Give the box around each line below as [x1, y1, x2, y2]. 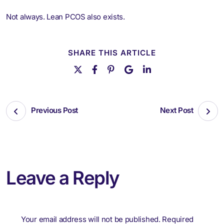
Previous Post [31, 105, 78, 115]
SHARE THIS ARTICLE [68, 47, 156, 57]
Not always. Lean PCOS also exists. [6, 11, 125, 21]
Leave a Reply [6, 166, 119, 189]
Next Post [159, 105, 193, 115]
